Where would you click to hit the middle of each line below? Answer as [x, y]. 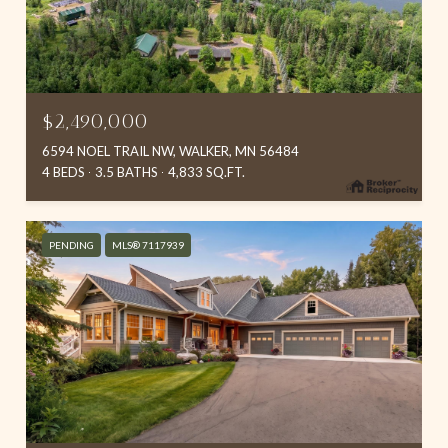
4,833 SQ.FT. [206, 171]
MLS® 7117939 [148, 244]
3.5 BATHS [126, 171]
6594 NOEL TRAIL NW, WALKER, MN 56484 [170, 150]
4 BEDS [63, 171]
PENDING [71, 244]
